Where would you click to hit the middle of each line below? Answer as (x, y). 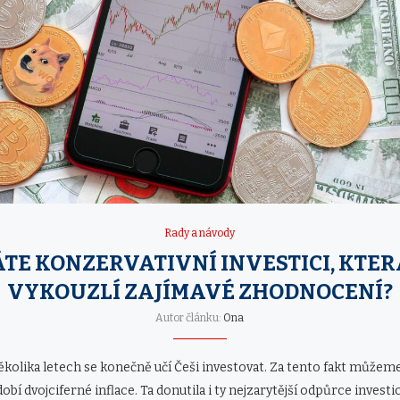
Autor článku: (190, 317)
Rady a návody (200, 233)
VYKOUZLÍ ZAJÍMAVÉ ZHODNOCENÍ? (200, 292)
